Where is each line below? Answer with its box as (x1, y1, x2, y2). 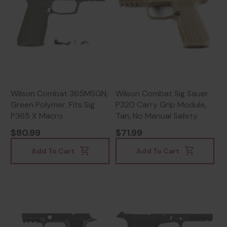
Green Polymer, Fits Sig (11, 99, 95, 110)
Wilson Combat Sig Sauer (116, 88, 208, 99)
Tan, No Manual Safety (116, 110, 198, 122)
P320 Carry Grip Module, (116, 99, 206, 110)
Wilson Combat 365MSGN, (11, 88, 108, 99)
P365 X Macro (11, 110, 63, 122)
